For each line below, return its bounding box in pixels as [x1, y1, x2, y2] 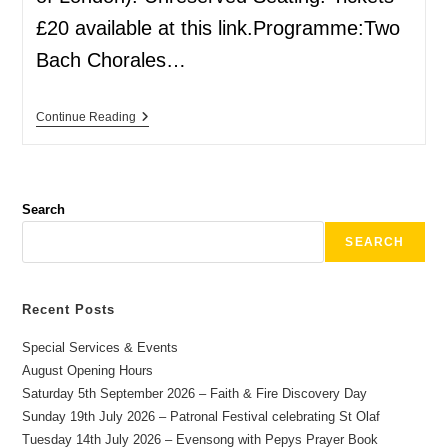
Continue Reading [35, 109, 136, 124]
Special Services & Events [22, 339, 179, 355]
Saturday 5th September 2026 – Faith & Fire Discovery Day [22, 385, 368, 401]
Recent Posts [22, 301, 116, 317]
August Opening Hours [22, 362, 154, 378]
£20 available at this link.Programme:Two [35, 16, 400, 39]
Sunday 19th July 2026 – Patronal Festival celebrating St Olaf [22, 408, 381, 424]
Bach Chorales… [35, 48, 186, 71]
